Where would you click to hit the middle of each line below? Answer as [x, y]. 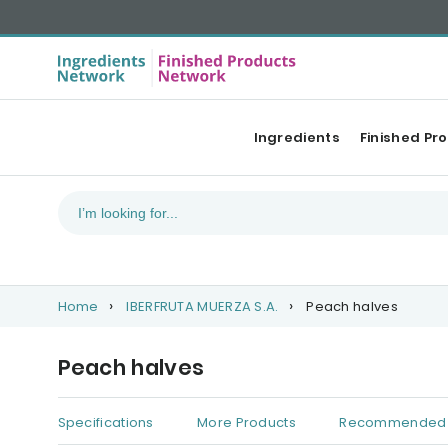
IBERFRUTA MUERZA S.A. [202, 306]
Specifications [105, 423]
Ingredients [296, 137]
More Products [246, 423]
